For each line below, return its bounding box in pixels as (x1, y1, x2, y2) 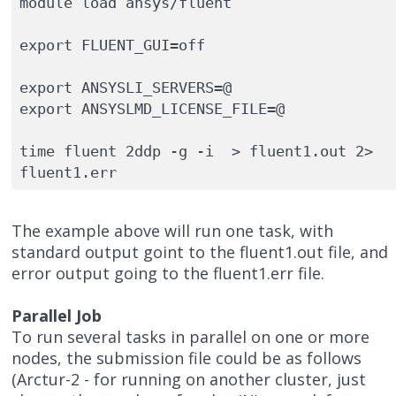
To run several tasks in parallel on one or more (11, 326, 370, 348)
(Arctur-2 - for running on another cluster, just (11, 369, 367, 391)
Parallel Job (11, 305, 103, 327)
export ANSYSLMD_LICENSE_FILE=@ (19, 99, 285, 118)
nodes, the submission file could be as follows (11, 347, 362, 369)
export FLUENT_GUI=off (19, 35, 205, 54)
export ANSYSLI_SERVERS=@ (19, 78, 232, 96)
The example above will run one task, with (11, 220, 334, 242)
